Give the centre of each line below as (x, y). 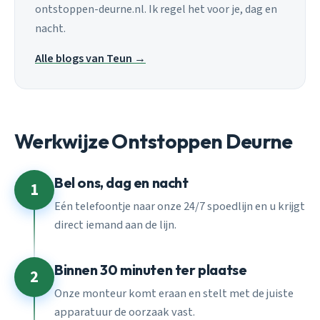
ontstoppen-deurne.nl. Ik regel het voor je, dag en (156, 10)
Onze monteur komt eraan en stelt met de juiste (174, 293)
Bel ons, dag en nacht (121, 183)
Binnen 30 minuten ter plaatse (151, 270)
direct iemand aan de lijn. (115, 225)
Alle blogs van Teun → (90, 58)
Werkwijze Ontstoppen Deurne (154, 141)
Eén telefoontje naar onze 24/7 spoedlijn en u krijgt (180, 206)
